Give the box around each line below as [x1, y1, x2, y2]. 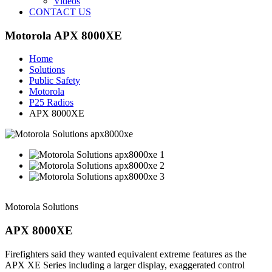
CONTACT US [29, 7, 91, 17]
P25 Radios [29, 97, 73, 108]
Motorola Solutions [5, 202, 78, 212]
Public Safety [29, 75, 80, 86]
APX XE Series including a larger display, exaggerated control [5, 259, 245, 270]
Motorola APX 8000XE [5, 29, 122, 42]
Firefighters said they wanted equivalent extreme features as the [5, 248, 246, 259]
